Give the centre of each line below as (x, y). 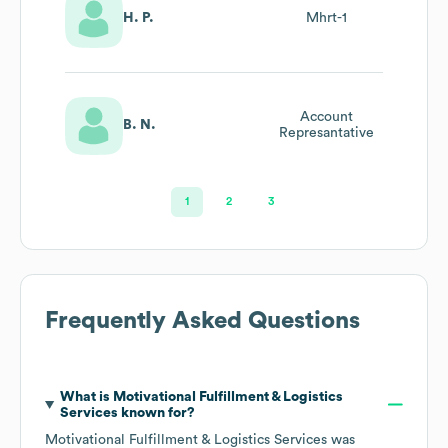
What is (86, 396)
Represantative (326, 133)
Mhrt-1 (326, 18)
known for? (156, 412)
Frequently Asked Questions (202, 320)
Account (326, 117)
